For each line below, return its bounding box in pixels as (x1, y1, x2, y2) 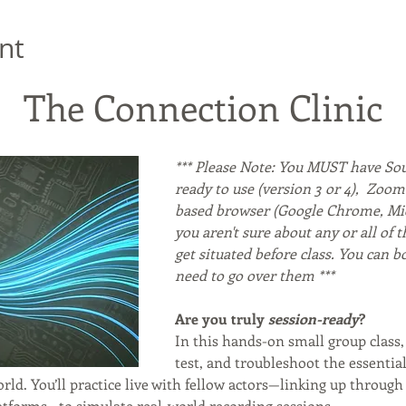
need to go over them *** (174, 266, 334, 285)
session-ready (267, 309, 359, 328)
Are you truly (174, 309, 268, 328)
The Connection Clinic (24, 82, 382, 130)
